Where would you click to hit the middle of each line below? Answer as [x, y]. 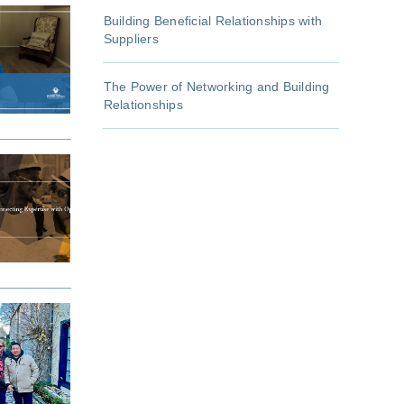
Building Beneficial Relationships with [212, 21]
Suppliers [131, 39]
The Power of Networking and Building [216, 87]
